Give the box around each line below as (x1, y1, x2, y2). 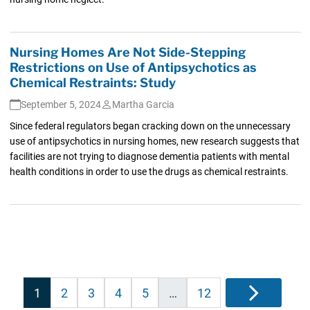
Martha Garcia (111, 98, 174, 110)
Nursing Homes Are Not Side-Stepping (9, 44, 246, 60)
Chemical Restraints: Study (9, 75, 176, 90)
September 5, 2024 (20, 98, 101, 110)
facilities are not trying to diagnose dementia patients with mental (9, 150, 289, 162)
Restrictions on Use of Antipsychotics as (9, 60, 257, 75)
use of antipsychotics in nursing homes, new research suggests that (9, 135, 300, 147)
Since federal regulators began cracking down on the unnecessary (9, 120, 291, 131)
